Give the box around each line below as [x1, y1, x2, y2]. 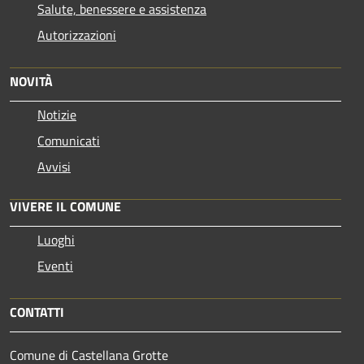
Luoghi [37, 230, 75, 249]
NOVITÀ [10, 71, 53, 91]
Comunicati [37, 131, 100, 150]
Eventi [37, 256, 73, 275]
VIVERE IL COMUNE [10, 197, 121, 216]
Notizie [37, 105, 76, 124]
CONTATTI [10, 302, 64, 322]
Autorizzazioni [37, 25, 116, 45]
